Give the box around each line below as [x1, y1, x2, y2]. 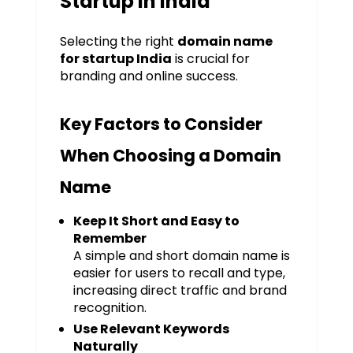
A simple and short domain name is [72, 247, 290, 266]
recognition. [72, 299, 147, 318]
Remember [72, 229, 147, 248]
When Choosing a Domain [59, 144, 281, 168]
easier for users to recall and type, [72, 264, 285, 283]
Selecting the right [59, 32, 177, 51]
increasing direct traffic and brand [72, 281, 287, 300]
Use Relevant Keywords [72, 320, 229, 339]
